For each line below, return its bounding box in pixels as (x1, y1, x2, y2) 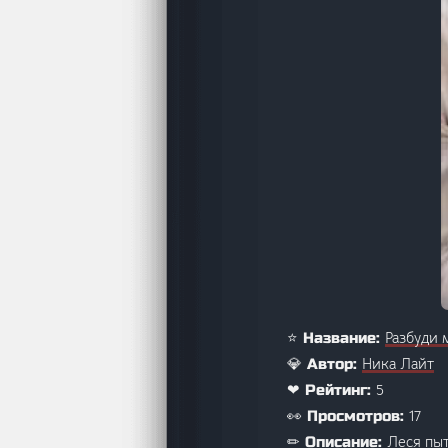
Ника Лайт (362, 353, 434, 373)
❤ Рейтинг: (287, 380, 376, 399)
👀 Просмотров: (287, 406, 409, 425)
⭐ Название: (287, 328, 385, 347)
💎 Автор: (287, 354, 362, 373)
